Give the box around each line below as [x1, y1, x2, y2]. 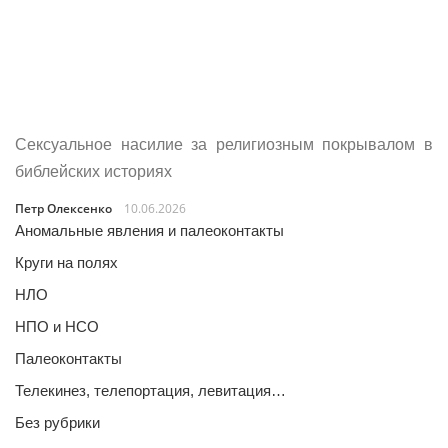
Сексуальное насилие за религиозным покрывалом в [15, 136, 433, 153]
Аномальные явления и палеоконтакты [15, 222, 284, 239]
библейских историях [15, 163, 172, 180]
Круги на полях [15, 254, 118, 271]
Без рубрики [15, 414, 100, 431]
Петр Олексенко [15, 200, 112, 217]
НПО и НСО [15, 318, 99, 335]
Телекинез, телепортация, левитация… [15, 382, 286, 399]
